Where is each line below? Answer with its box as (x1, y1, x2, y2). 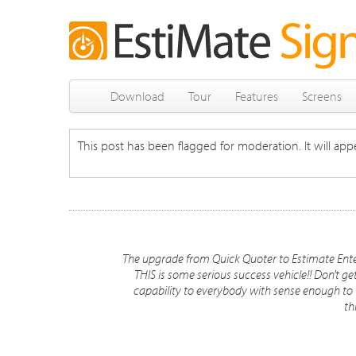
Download (110, 88, 164, 104)
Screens (302, 88, 342, 104)
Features (235, 88, 278, 104)
